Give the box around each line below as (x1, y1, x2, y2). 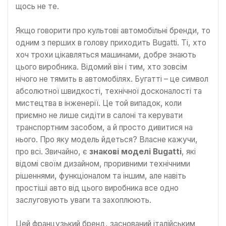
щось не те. (16, 2, 59, 12)
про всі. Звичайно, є (16, 146, 89, 156)
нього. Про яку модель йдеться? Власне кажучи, (16, 134, 198, 144)
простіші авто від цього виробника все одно (16, 183, 179, 193)
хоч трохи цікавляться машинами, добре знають (16, 49, 196, 60)
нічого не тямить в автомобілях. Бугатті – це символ (16, 74, 208, 84)
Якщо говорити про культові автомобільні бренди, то (16, 25, 210, 35)
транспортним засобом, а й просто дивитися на (16, 122, 193, 132)
